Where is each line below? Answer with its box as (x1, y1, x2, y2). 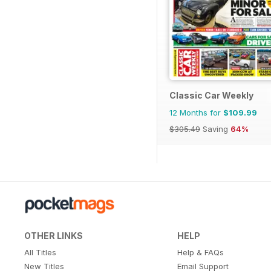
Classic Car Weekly (169, 90, 253, 100)
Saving (200, 123, 230, 134)
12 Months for (169, 107, 223, 117)
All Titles (24, 247, 56, 257)
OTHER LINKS (24, 230, 83, 241)
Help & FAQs (177, 247, 224, 257)
